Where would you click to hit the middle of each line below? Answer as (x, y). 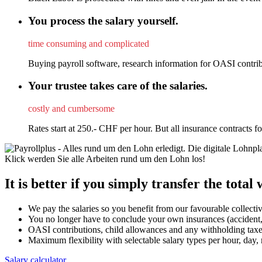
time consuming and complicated (89, 43)
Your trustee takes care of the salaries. (118, 86)
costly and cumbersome (71, 109)
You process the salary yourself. (103, 21)
